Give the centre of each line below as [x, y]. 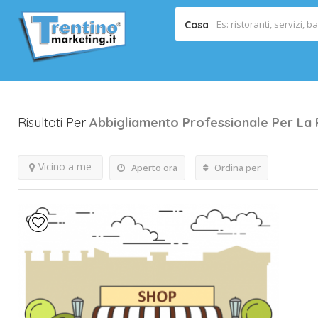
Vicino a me [65, 166]
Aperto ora [153, 168]
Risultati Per [54, 122]
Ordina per [236, 168]
